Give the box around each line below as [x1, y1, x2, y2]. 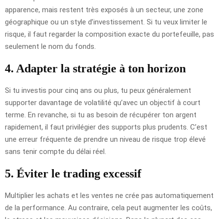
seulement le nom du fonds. [5, 42, 96, 51]
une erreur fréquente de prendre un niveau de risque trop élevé [5, 134, 206, 144]
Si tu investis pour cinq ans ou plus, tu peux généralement [5, 86, 191, 95]
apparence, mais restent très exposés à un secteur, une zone [5, 5, 203, 14]
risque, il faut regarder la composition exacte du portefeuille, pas [5, 29, 214, 39]
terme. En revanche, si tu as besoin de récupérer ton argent [5, 110, 197, 119]
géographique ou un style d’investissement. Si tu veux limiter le [5, 17, 207, 26]
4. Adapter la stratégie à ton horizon [5, 62, 186, 75]
